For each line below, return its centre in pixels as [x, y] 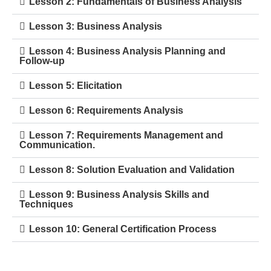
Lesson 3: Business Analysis [96, 26]
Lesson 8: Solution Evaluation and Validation [132, 169]
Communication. [57, 145]
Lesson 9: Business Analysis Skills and [119, 194]
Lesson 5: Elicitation [76, 85]
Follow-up [42, 60]
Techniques [46, 204]
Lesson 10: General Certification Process [123, 229]
